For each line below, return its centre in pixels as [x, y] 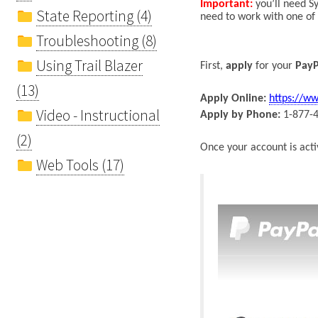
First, [213, 66]
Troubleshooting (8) [97, 40]
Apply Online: [233, 98]
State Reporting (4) [94, 16]
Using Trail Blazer [89, 65]
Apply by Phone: [240, 115]
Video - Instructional [98, 115]
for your [273, 66]
